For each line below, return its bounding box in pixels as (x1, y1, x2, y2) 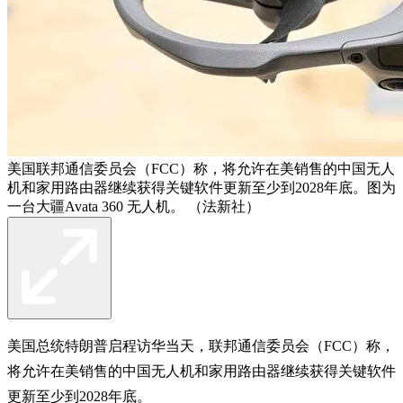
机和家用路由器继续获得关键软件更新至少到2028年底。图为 (7, 179, 396, 195)
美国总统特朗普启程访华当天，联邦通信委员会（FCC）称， (7, 337, 395, 354)
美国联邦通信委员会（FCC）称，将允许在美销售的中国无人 (7, 160, 395, 176)
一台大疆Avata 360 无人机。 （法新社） (7, 198, 260, 214)
